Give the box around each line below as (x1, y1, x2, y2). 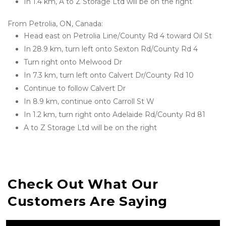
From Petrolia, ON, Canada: (8, 19, 103, 28)
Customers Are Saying (8, 193, 167, 209)
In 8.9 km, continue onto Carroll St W (24, 97, 154, 106)
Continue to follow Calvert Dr (24, 84, 126, 93)
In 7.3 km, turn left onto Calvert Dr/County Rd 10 (24, 71, 194, 80)
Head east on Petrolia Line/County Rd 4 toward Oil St (24, 31, 212, 40)
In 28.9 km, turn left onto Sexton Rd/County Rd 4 (24, 44, 198, 53)
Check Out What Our (8, 176, 158, 192)
